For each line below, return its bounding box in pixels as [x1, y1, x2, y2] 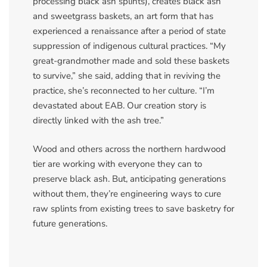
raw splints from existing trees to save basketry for [33, 202, 234, 215]
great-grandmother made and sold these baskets [33, 55, 229, 67]
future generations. [33, 217, 107, 229]
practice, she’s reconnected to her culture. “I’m [33, 85, 215, 97]
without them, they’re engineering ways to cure [33, 187, 221, 200]
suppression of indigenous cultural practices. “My [33, 40, 226, 52]
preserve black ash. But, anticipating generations [33, 172, 226, 185]
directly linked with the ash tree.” [33, 114, 164, 127]
